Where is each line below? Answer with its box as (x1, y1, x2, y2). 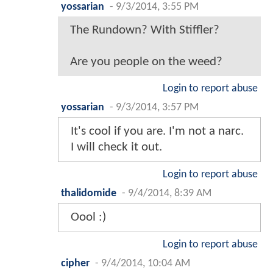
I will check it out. (71, 141, 162, 154)
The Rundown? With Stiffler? (70, 24, 219, 37)
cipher (61, 258, 90, 269)
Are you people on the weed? (70, 55, 222, 69)
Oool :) (71, 211, 106, 224)
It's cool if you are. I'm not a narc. (71, 125, 244, 138)
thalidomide (61, 188, 116, 199)
